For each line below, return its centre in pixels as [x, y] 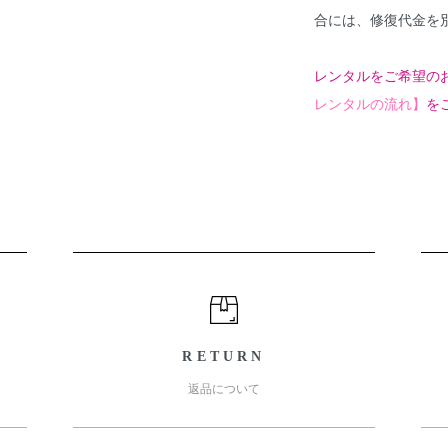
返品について [223, 388]
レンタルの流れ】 [370, 102]
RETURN [224, 356]
